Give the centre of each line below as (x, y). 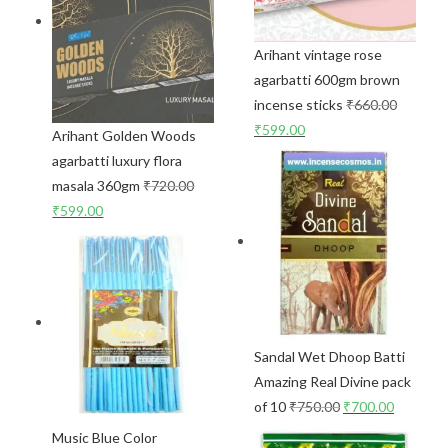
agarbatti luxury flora (117, 160)
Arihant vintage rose (318, 54)
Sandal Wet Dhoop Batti (329, 356)
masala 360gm (96, 185)
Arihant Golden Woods (124, 135)
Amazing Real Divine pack (332, 381)
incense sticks (298, 104)
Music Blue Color (105, 437)
